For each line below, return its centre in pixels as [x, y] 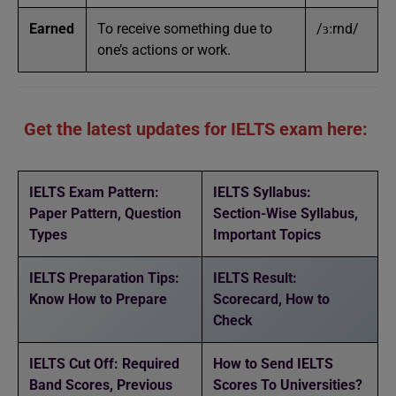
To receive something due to [185, 29]
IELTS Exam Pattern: [94, 192]
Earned [52, 29]
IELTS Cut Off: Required [104, 364]
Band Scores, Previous [101, 385]
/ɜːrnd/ [338, 29]
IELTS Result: [255, 278]
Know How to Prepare [98, 299]
